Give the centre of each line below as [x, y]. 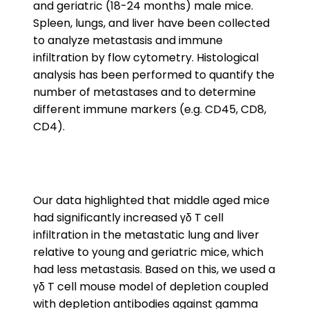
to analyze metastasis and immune [128, 40]
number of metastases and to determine [144, 92]
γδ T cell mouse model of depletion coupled [151, 287]
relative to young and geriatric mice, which [148, 252]
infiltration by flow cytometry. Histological [146, 58]
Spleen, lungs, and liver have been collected [151, 23]
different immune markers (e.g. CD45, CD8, [150, 109]
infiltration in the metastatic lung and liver [146, 235]
